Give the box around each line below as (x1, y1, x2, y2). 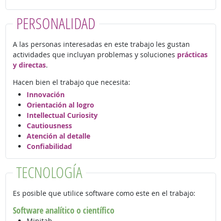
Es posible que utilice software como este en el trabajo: (12, 188, 195, 198)
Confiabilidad (26, 141, 72, 151)
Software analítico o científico (12, 204, 114, 216)
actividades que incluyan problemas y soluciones (12, 50, 177, 60)
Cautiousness (26, 120, 72, 130)
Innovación (26, 89, 65, 99)
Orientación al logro (26, 100, 94, 110)
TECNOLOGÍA (16, 161, 82, 182)
